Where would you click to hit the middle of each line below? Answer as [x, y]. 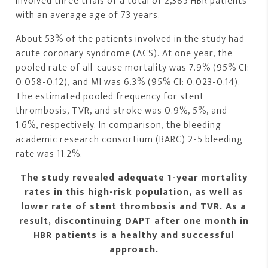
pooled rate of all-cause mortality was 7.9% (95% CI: [133, 68]
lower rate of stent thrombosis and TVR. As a [134, 206]
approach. [134, 249]
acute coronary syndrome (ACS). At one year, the [124, 53]
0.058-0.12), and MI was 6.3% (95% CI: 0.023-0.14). [128, 82]
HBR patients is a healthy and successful [134, 235]
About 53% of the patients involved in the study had [130, 39]
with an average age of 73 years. [88, 15]
